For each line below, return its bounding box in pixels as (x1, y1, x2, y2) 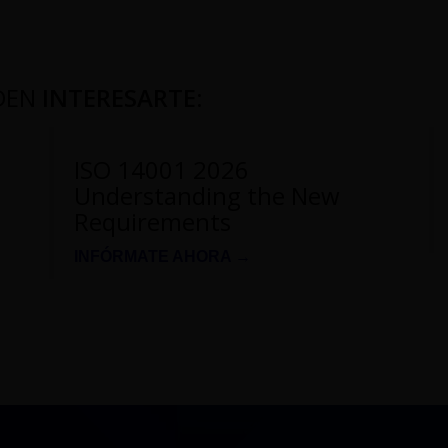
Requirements (74, 205, 231, 239)
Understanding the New (74, 179, 340, 213)
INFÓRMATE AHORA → (74, 248, 251, 266)
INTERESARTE (42, 81, 196, 115)
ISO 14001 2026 (74, 153, 249, 187)
